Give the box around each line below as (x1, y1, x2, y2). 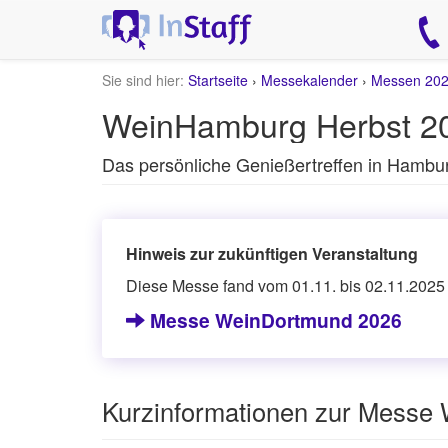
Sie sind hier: (102, 70, 184, 90)
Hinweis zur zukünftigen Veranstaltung (126, 242, 418, 265)
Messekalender (261, 70, 358, 90)
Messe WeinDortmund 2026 (145, 306, 402, 334)
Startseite (188, 70, 248, 90)
